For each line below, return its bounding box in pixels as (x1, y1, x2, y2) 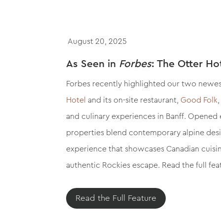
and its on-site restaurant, (86, 94, 181, 106)
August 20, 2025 (66, 36, 127, 47)
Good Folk (181, 94, 218, 106)
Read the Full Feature (75, 192, 157, 205)
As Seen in (66, 56, 119, 72)
